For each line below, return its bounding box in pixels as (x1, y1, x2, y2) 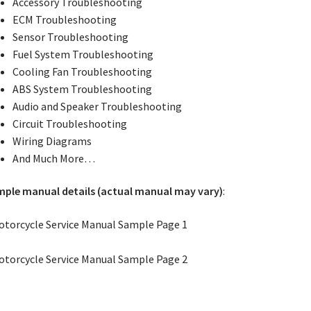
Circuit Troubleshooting (12, 116, 127, 131)
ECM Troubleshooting (12, 12, 117, 26)
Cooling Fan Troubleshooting (12, 64, 152, 78)
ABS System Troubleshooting (12, 81, 152, 96)
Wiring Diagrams (12, 133, 92, 148)
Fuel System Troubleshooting (12, 47, 153, 61)
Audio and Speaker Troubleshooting (12, 99, 182, 113)
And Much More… (12, 151, 95, 165)
